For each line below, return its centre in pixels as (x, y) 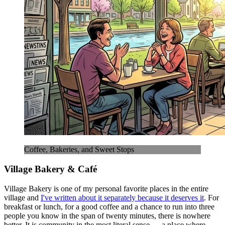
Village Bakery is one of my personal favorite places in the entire (106, 188)
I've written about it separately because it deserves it (122, 197)
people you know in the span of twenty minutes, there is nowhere (107, 215)
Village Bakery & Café (50, 169)
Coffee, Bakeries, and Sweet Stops (79, 150)
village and (22, 197)
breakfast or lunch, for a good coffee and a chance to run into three (109, 206)
